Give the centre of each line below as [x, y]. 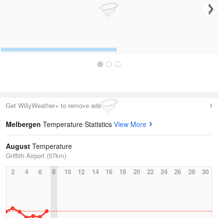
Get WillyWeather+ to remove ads [54, 105]
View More [130, 124]
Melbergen [24, 124]
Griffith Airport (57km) [36, 155]
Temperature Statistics [78, 124]
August [18, 146]
